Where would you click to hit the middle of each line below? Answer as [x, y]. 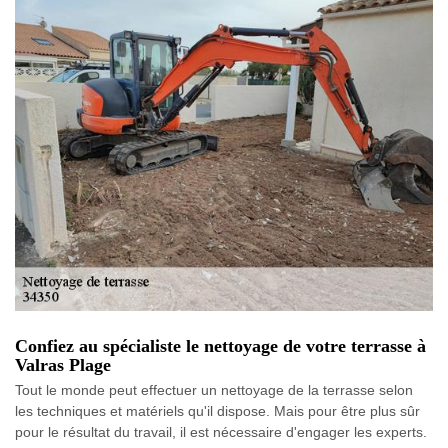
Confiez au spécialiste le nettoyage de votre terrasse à [220, 345]
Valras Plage [63, 364]
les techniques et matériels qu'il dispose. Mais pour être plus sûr [217, 410]
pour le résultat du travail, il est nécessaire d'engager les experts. [221, 431]
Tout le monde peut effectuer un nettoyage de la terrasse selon [214, 389]
